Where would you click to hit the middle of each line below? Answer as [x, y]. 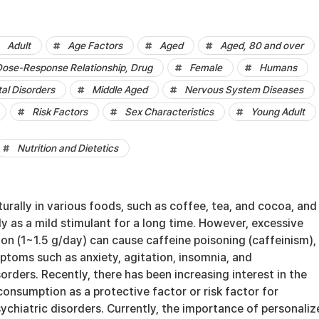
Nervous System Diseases [244, 90]
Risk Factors [60, 112]
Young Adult [278, 112]
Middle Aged [120, 90]
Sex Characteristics [169, 112]
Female [206, 68]
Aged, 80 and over [262, 46]
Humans [278, 68]
